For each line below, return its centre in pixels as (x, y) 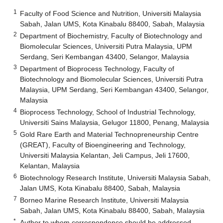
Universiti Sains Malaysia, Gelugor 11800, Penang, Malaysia (115, 122)
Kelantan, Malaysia (50, 166)
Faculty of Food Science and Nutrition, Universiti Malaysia (111, 13)
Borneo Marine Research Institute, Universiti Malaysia (105, 200)
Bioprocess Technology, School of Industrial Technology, (108, 112)
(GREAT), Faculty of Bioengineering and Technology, (103, 145)
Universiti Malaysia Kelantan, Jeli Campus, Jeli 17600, (105, 155)
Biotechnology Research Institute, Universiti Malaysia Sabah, (115, 177)
